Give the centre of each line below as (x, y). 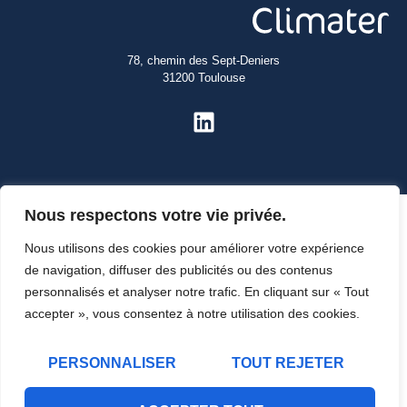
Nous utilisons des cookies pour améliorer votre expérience (194, 248)
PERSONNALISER (113, 363)
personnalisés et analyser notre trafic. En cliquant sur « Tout (197, 292)
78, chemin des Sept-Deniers (203, 61)
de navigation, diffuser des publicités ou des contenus (179, 270)
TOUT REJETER (288, 363)
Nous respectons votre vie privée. (155, 215)
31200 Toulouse (203, 78)
